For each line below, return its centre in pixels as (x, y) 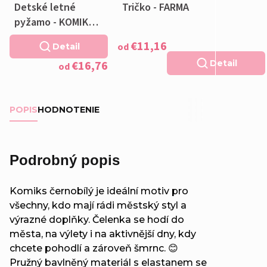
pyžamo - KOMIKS (54, 22)
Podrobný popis (65, 160)
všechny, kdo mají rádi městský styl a (98, 205)
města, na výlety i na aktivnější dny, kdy (103, 234)
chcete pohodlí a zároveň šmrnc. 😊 (94, 248)
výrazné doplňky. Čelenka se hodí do (97, 219)
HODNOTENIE (69, 109)
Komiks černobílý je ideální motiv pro (99, 191)
